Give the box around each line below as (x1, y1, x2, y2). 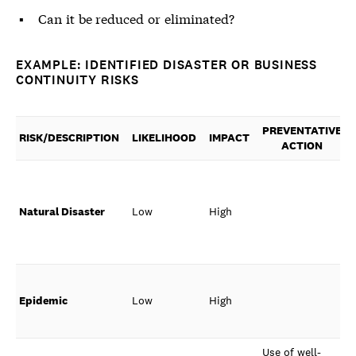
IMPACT (209, 130, 250, 145)
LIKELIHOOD (132, 130, 196, 145)
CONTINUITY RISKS (16, 72, 139, 88)
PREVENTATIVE (262, 123, 342, 137)
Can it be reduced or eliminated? (38, 9, 234, 27)
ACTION (281, 138, 323, 153)
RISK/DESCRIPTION (19, 130, 119, 145)
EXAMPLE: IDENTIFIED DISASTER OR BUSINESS (16, 56, 317, 73)
